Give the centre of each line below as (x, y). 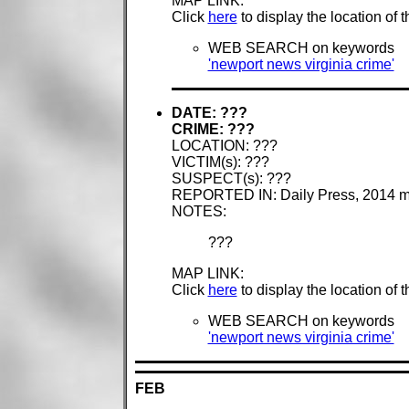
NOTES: (199, 212)
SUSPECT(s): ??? (231, 179)
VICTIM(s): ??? (220, 163)
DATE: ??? (209, 113)
